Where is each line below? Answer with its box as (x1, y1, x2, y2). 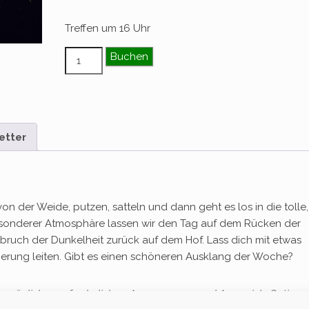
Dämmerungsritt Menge (64, 48, 190, 61)
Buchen (110, 50, 148, 63)
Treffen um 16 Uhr (65, 22, 151, 34)
